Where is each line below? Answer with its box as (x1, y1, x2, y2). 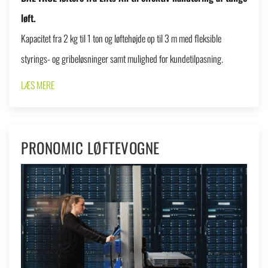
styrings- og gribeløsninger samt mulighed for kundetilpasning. (21, 51, 223, 66)
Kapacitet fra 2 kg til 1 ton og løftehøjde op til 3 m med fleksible (21, 31, 221, 46)
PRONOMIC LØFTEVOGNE (21, 136, 160, 159)
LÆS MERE (21, 78, 54, 93)
